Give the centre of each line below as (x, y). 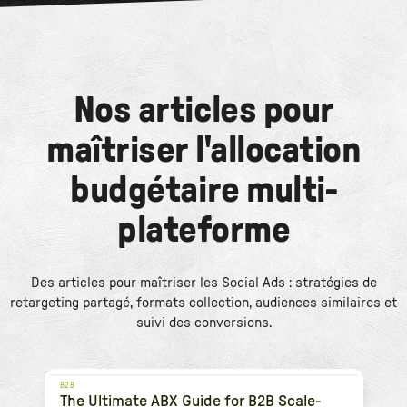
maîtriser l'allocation (203, 150)
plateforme (203, 230)
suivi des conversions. (203, 322)
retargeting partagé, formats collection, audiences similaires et (203, 302)
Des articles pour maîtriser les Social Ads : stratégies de (203, 282)
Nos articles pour (203, 110)
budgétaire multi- (203, 190)
